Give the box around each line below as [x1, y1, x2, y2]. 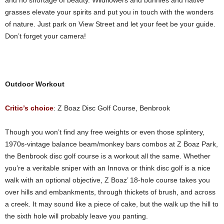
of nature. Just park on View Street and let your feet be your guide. [5, 20, 215, 28]
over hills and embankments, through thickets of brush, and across [5, 188, 215, 196]
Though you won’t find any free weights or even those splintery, [5, 128, 204, 136]
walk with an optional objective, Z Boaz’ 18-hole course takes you [5, 176, 210, 184]
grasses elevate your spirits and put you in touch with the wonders [5, 8, 213, 16]
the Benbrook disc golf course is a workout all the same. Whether [5, 152, 210, 160]
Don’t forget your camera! [5, 32, 86, 40]
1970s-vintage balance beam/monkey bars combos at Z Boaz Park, [5, 140, 218, 148]
